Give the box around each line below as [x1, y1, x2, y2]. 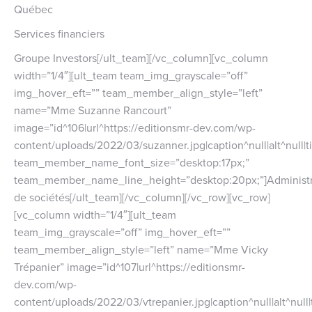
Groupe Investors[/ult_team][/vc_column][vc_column [14, 49, 268, 65]
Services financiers [14, 25, 104, 41]
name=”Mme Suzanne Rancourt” [14, 102, 171, 118]
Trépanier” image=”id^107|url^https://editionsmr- [14, 258, 245, 274]
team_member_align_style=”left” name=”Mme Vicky [14, 241, 268, 257]
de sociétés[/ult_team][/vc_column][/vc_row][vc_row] [14, 189, 270, 205]
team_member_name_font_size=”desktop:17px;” [14, 154, 249, 170]
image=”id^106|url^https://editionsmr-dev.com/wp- [14, 119, 256, 135]
